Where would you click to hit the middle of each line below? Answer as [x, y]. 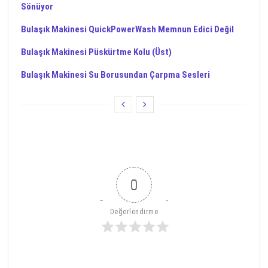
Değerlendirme [134, 212]
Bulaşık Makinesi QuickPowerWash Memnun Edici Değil [127, 29]
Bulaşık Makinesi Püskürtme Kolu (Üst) [96, 52]
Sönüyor [37, 7]
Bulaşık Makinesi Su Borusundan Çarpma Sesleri [115, 75]
